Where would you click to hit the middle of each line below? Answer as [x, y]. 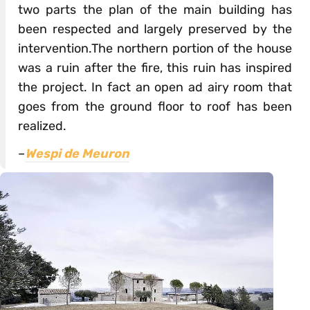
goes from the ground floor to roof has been [155, 107]
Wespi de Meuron [77, 154]
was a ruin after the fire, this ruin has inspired [155, 68]
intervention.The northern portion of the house [155, 49]
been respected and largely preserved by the [155, 29]
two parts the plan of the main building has [155, 10]
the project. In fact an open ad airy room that [155, 88]
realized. [43, 126]
